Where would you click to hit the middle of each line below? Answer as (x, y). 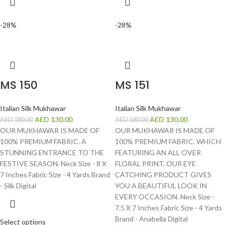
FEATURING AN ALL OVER (158, 153)
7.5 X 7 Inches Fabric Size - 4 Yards (168, 208)
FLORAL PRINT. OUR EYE (155, 164)
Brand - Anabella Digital (151, 219)
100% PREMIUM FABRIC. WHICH (168, 142)
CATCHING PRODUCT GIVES (163, 175)
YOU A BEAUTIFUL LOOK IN (161, 186)
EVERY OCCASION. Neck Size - (165, 197)
